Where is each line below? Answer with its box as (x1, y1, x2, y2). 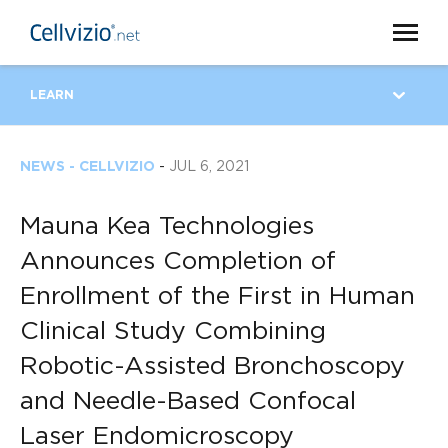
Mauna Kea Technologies (20, 214, 314, 239)
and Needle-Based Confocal (20, 389, 356, 414)
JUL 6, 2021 (169, 160, 249, 174)
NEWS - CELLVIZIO (20, 160, 155, 174)
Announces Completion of (20, 249, 336, 274)
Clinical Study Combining (20, 319, 326, 344)
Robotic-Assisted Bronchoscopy (20, 354, 405, 379)
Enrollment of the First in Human (20, 284, 415, 309)
